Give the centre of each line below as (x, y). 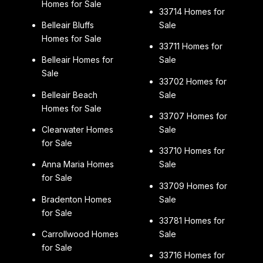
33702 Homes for (193, 81)
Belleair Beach (69, 95)
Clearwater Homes (77, 130)
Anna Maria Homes (77, 164)
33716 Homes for (192, 255)
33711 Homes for (190, 46)
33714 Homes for (192, 12)
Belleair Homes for (77, 60)
